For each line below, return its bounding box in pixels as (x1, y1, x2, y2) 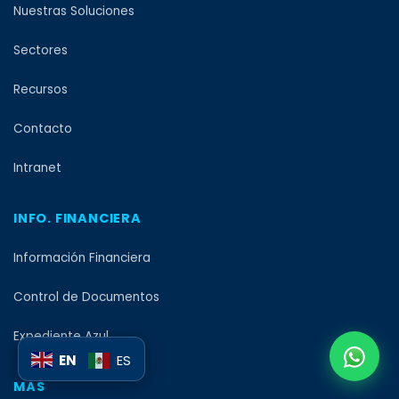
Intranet (13, 159, 61, 176)
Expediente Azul (13, 327, 109, 345)
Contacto (13, 119, 72, 137)
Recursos (13, 80, 68, 98)
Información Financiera (13, 248, 151, 266)
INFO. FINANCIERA (13, 208, 142, 227)
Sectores (13, 41, 68, 59)
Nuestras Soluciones (13, 2, 134, 20)
